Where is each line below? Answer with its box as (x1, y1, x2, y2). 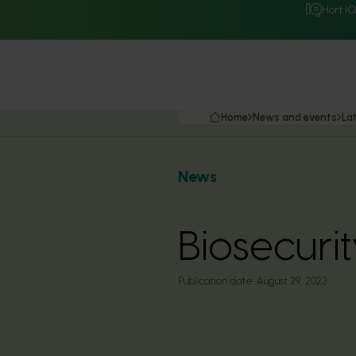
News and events (253, 111, 337, 123)
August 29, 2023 (257, 275, 327, 287)
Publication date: (178, 275, 254, 287)
